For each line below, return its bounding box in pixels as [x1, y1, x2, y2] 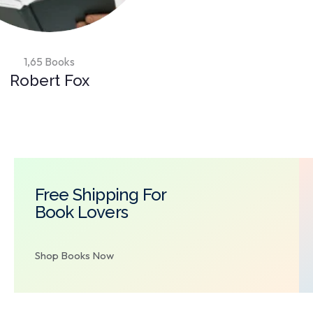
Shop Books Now [34, 249, 114, 263]
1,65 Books [24, 54, 75, 69]
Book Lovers [34, 202, 129, 223]
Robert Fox [10, 71, 89, 90]
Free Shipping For [34, 184, 167, 205]
